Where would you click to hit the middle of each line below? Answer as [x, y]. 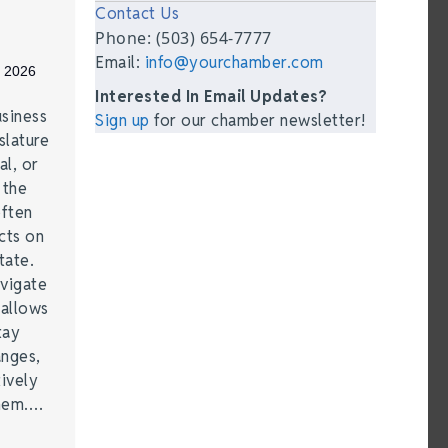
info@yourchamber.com [234, 62]
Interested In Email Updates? [211, 96]
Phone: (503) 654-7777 [183, 38]
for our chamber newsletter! [257, 120]
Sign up [122, 120]
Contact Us [137, 13]
